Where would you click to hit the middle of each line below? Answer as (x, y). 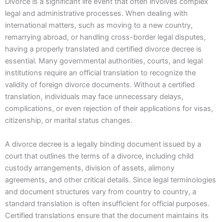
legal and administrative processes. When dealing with (96, 14)
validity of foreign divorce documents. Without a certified (100, 85)
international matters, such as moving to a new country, (99, 26)
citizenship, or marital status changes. (69, 121)
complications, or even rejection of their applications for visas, (109, 109)
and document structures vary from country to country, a (101, 192)
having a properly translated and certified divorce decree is (103, 49)
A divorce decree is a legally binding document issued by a (103, 144)
